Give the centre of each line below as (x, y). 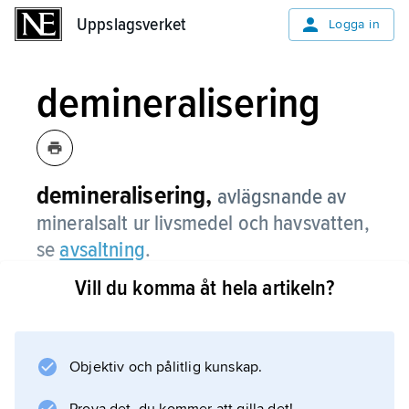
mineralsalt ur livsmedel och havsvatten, (203, 223)
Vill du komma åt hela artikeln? (204, 288)
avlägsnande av (282, 197)
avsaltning (102, 250)
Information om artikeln (174, 360)
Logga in (354, 24)
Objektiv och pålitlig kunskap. (166, 367)
